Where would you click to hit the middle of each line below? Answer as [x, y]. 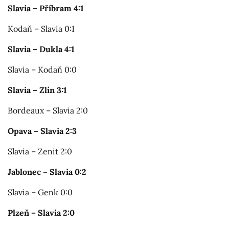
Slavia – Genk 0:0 [40, 192]
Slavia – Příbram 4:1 [46, 8]
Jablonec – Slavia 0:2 [47, 172]
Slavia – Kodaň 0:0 [42, 70]
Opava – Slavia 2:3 [42, 131]
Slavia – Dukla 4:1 [41, 49]
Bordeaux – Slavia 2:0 [48, 111]
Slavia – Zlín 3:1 [37, 90]
